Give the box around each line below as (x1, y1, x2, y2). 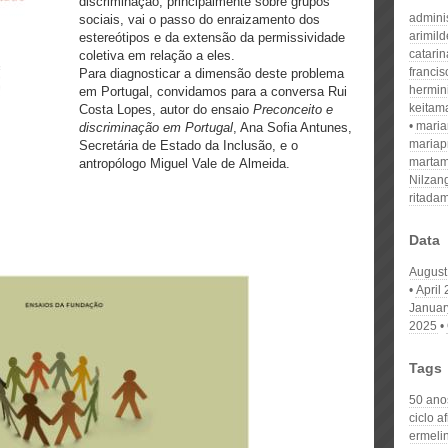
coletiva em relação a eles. (79, 48, 235, 63)
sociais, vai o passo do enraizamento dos (79, 12, 320, 27)
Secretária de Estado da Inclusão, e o (79, 138, 298, 153)
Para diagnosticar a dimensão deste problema (79, 66, 344, 81)
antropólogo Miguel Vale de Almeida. (79, 156, 290, 171)
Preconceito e (253, 102, 333, 117)
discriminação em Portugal (79, 120, 233, 135)
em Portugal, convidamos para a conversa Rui (79, 84, 347, 99)
